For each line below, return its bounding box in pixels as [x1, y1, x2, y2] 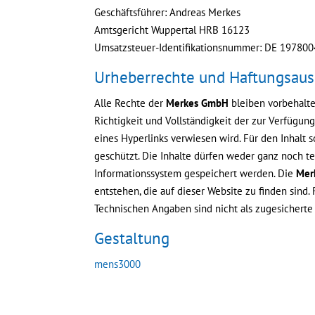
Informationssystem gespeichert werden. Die [94, 167, 297, 180]
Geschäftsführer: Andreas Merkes [94, 6, 241, 19]
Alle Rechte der [94, 96, 167, 110]
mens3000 [94, 257, 141, 271]
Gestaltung [94, 228, 170, 248]
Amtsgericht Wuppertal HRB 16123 [94, 23, 250, 37]
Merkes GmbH [166, 96, 229, 110]
